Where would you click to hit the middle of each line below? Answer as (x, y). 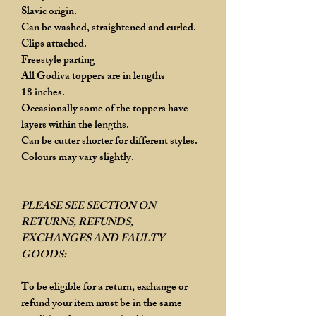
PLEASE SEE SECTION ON (89, 207)
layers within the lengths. (75, 126)
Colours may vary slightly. (78, 158)
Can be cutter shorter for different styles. (109, 142)
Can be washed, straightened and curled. (109, 28)
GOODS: (44, 255)
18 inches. (43, 93)
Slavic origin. (49, 12)
